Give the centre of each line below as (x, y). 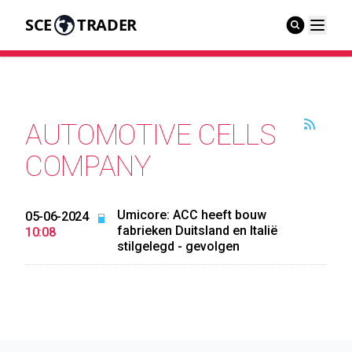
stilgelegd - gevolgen (178, 246)
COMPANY (88, 167)
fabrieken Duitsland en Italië (197, 231)
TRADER (106, 25)
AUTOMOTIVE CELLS (150, 135)
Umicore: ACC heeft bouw (191, 215)
